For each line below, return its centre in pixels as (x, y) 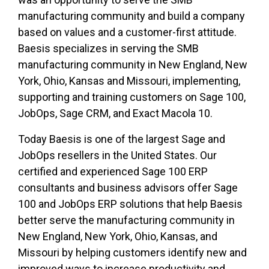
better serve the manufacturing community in (126, 220)
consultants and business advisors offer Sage (128, 188)
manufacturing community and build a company (131, 16)
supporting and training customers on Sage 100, (132, 97)
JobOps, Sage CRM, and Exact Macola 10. (115, 113)
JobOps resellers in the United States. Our (117, 156)
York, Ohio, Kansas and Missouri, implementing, (129, 81)
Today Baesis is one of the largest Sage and (122, 139)
